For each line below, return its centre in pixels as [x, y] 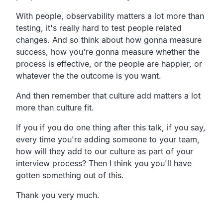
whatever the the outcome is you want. [89, 75]
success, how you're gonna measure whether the [108, 52]
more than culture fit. [55, 107]
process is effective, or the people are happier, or [109, 63]
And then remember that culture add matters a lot [108, 95]
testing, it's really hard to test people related [99, 28]
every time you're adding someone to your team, [108, 139]
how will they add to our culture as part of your [105, 151]
